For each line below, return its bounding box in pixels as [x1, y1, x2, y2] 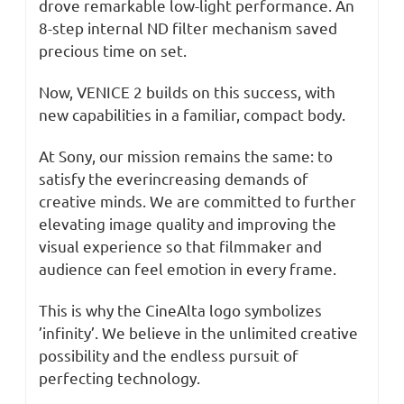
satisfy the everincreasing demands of [39, 169, 308, 188]
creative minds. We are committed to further [39, 191, 356, 211]
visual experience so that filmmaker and [39, 236, 322, 256]
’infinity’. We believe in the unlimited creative [39, 323, 358, 343]
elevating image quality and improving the [39, 214, 336, 234]
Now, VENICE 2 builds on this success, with [39, 82, 335, 102]
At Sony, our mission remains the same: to [39, 146, 333, 166]
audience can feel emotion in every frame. [39, 259, 336, 279]
